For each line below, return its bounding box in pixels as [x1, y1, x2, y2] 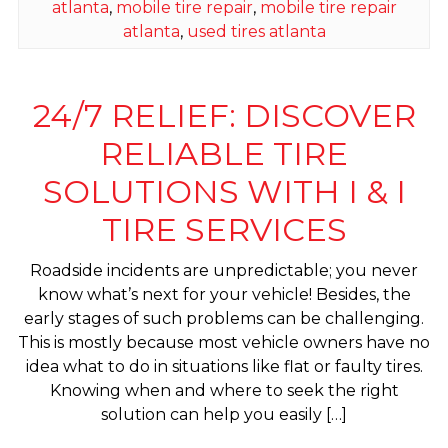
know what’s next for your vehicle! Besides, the [37, 284, 411, 304]
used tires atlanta [186, 22, 326, 42]
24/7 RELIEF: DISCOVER [32, 96, 416, 136]
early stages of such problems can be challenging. [24, 308, 424, 328]
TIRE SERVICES [101, 210, 347, 250]
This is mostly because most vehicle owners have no [18, 332, 430, 352]
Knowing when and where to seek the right [49, 380, 399, 400]
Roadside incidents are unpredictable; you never [30, 260, 418, 280]
